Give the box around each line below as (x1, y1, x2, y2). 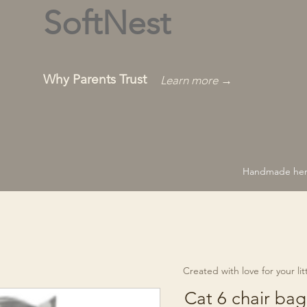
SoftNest (43, 3, 171, 42)
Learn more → (160, 73, 232, 87)
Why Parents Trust (43, 71, 147, 87)
